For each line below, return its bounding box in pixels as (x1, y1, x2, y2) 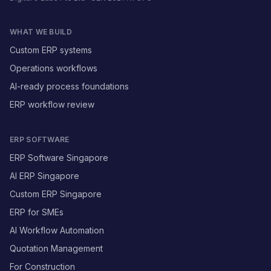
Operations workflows (10, 63, 97, 73)
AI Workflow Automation (10, 225, 104, 235)
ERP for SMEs (10, 207, 64, 217)
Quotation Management (10, 243, 103, 253)
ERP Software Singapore (10, 152, 108, 163)
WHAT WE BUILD (10, 27, 72, 36)
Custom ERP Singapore (10, 189, 102, 199)
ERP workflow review (10, 99, 94, 109)
